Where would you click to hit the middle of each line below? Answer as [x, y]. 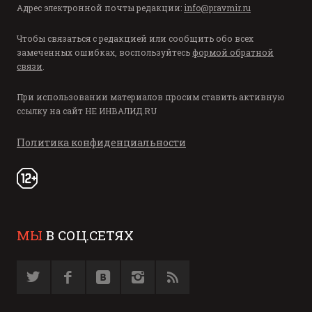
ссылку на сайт [51, 111]
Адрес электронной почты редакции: [100, 8]
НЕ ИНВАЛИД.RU [121, 111]
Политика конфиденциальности [101, 143]
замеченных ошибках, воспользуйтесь [104, 53]
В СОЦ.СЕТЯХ [88, 235]
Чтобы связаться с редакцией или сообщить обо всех [135, 39]
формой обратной [233, 53]
